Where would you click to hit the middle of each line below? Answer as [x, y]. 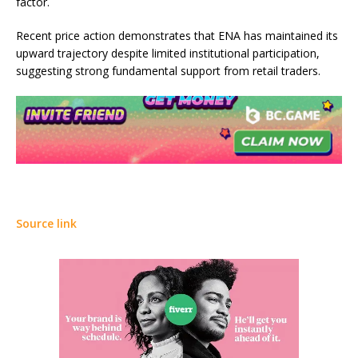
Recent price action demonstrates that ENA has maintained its [177, 36]
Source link [46, 224]
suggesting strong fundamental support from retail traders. [168, 71]
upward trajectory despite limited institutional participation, [168, 54]
